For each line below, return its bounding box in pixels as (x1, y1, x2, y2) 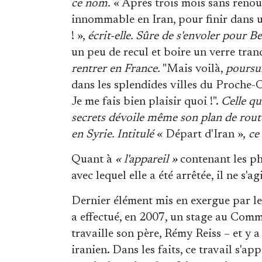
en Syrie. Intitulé (71, 128, 154, 140)
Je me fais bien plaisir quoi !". (71, 95, 221, 108)
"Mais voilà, (160, 63, 226, 75)
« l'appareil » (115, 153, 177, 166)
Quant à (71, 153, 115, 166)
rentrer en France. (71, 63, 160, 75)
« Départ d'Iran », (154, 128, 246, 140)
